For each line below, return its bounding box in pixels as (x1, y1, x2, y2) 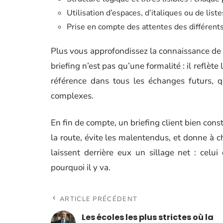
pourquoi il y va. (51, 162, 111, 173)
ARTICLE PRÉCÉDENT (60, 195, 138, 204)
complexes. (51, 90, 94, 102)
